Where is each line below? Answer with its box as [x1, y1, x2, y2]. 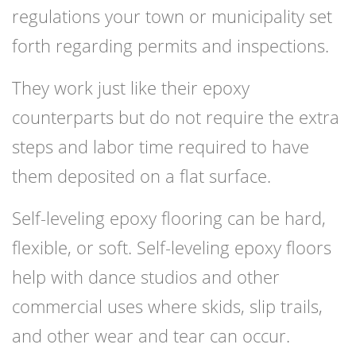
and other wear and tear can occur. [12, 323, 290, 348]
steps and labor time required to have [12, 134, 309, 159]
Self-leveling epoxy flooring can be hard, [12, 206, 326, 230]
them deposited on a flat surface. [12, 164, 271, 188]
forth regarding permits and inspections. [12, 33, 329, 58]
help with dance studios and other [12, 265, 280, 289]
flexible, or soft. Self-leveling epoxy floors [12, 235, 331, 260]
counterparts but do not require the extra [12, 105, 339, 130]
